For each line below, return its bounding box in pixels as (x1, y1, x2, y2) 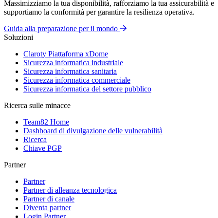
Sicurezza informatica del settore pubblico (23, 84, 151, 93)
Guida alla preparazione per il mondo (4, 24, 118, 33)
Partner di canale (23, 194, 74, 203)
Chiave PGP (23, 144, 62, 152)
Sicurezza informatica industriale (23, 58, 123, 67)
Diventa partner (23, 203, 71, 212)
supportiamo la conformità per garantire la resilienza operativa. (4, 7, 195, 16)
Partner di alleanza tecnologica (23, 185, 117, 194)
